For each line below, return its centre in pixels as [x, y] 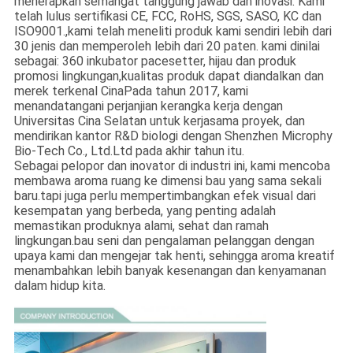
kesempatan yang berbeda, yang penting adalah [145, 211]
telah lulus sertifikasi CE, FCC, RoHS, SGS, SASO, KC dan [167, 17]
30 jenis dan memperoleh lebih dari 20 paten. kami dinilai [167, 46]
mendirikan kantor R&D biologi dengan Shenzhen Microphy [173, 136]
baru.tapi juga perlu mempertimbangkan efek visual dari [165, 196]
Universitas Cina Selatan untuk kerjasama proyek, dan [159, 121]
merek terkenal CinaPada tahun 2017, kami [131, 91]
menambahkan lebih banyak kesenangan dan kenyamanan [170, 271]
